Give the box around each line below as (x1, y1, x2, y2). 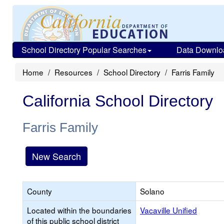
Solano (140, 185, 164, 196)
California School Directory (22, 92, 213, 110)
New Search (32, 149, 81, 162)
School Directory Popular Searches (21, 44, 146, 55)
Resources (54, 66, 92, 77)
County (27, 185, 52, 196)
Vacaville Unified (140, 204, 197, 215)
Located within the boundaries (27, 204, 131, 215)
